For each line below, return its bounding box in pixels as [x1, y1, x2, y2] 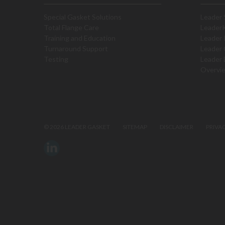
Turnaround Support [44, 44, 108, 53]
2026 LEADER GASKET [49, 123, 110, 131]
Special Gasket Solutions [44, 13, 122, 21]
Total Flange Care [44, 23, 99, 32]
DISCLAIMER [160, 123, 193, 131]
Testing [44, 55, 68, 63]
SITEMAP [123, 123, 147, 131]
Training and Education [44, 34, 116, 42]
